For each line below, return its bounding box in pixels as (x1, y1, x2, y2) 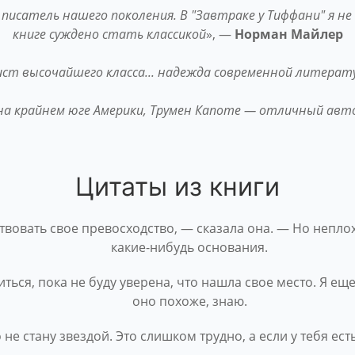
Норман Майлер (234, 25, 343, 43)
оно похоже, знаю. (132, 292, 247, 310)
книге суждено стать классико (12, 25, 199, 43)
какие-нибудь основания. (111, 239, 268, 256)
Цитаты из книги (75, 171, 280, 202)
